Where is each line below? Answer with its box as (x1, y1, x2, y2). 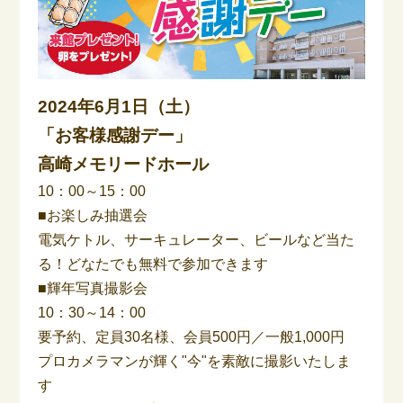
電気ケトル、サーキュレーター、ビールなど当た (38, 231, 355, 247)
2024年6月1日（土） (38, 96, 201, 116)
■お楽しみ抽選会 (38, 207, 148, 223)
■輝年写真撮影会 (38, 280, 148, 296)
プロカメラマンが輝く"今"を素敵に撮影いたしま (38, 353, 352, 369)
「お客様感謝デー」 (38, 125, 193, 145)
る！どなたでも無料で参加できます (38, 255, 269, 272)
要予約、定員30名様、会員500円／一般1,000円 (38, 328, 345, 345)
